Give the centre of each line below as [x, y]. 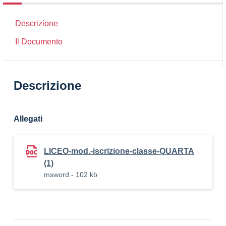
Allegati [28, 119]
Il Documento [39, 42]
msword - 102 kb [71, 175]
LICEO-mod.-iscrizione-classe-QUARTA [119, 151]
